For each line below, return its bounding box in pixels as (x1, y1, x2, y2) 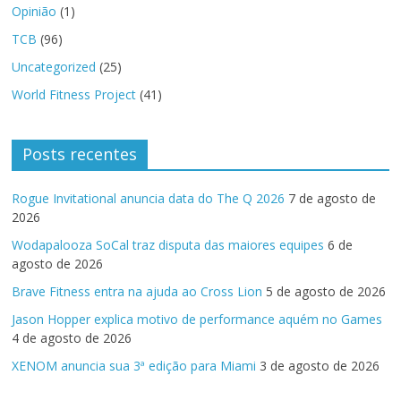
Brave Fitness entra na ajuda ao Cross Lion (12, 282, 263, 300)
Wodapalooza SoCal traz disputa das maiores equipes (12, 235, 325, 253)
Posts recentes (22, 142, 138, 165)
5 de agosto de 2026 (266, 282, 387, 300)
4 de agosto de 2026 (12, 328, 132, 346)
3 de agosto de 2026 (260, 356, 380, 374)
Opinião (12, 2, 57, 20)
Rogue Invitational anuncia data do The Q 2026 (12, 189, 286, 207)
